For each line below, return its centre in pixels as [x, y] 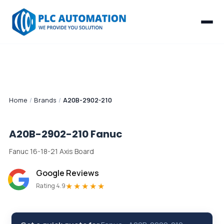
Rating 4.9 [51, 186]
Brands [45, 100]
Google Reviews [67, 173]
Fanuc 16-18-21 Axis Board [51, 151]
